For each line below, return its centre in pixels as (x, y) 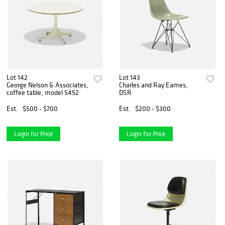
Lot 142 (17, 78)
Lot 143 (130, 78)
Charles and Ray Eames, (154, 85)
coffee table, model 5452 (43, 93)
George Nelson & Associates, (47, 85)
